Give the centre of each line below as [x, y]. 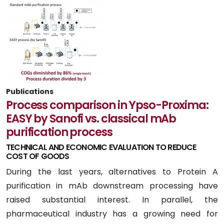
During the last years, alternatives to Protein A [112, 171]
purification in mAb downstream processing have [112, 185]
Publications [30, 91]
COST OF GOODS [38, 156]
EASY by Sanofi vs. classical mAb [91, 118]
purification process [59, 132]
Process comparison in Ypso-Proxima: [107, 105]
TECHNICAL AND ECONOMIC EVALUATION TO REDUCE [101, 147]
